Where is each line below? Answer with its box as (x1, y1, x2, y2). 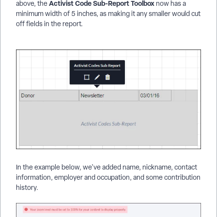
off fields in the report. (16, 19, 83, 29)
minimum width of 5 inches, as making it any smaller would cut (16, 9, 201, 18)
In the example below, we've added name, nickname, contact (16, 163, 197, 172)
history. (16, 183, 38, 192)
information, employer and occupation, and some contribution (16, 173, 201, 182)
